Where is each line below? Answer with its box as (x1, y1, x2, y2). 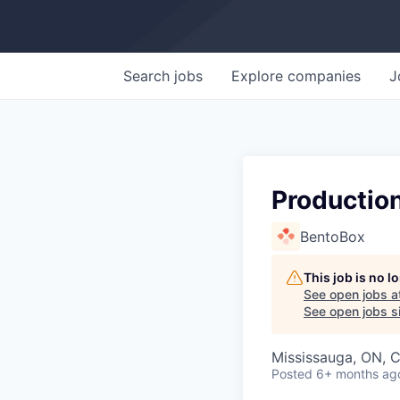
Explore (231, 67, 287, 85)
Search (123, 67, 174, 85)
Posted (271, 366, 312, 381)
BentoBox (300, 228, 365, 246)
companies (287, 67, 361, 85)
